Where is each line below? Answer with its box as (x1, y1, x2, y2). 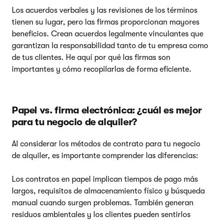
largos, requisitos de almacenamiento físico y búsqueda (12, 186, 205, 195)
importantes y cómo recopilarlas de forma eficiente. (12, 64, 192, 74)
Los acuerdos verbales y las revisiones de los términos (12, 5, 197, 15)
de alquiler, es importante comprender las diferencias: (12, 151, 198, 160)
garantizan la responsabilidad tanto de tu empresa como (12, 41, 208, 50)
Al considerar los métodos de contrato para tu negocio (12, 139, 200, 148)
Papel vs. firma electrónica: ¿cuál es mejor (12, 104, 202, 116)
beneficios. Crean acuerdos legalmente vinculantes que (12, 29, 203, 38)
